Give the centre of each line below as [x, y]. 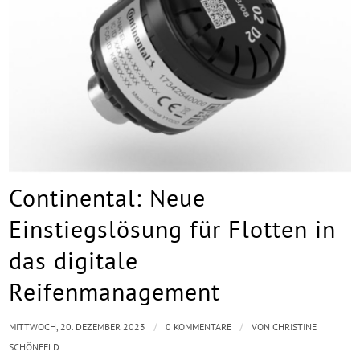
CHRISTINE [295, 326]
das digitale [74, 260]
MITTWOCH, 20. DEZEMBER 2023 [78, 326]
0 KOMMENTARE [199, 326]
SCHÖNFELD [35, 346]
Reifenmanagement [115, 291]
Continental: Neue [108, 197]
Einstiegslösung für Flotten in [173, 228]
